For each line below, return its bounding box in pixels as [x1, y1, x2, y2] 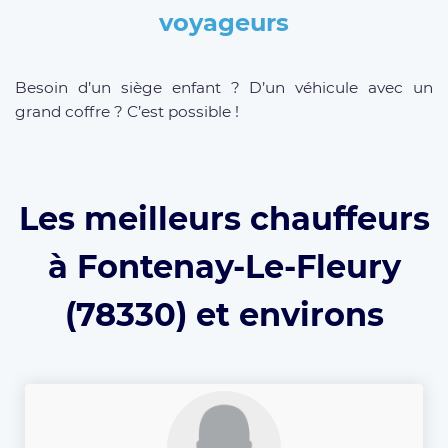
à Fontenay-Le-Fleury [47, 247, 401, 287]
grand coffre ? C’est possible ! [15, 101, 239, 121]
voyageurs [159, 7, 289, 37]
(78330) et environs [64, 295, 384, 335]
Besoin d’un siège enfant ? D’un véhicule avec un [15, 77, 433, 97]
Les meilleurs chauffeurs [18, 199, 430, 239]
